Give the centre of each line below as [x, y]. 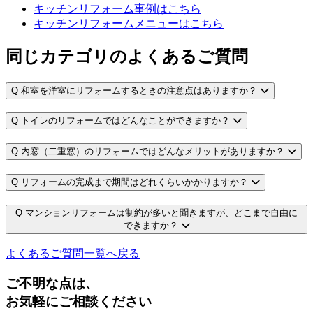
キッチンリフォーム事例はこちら [117, 8]
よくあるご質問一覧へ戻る [73, 254]
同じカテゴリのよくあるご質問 [127, 56]
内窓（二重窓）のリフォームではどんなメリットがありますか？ [153, 152]
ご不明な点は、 [52, 283]
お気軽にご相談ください [79, 301]
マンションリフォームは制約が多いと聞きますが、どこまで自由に [161, 212]
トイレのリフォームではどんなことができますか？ [125, 121]
